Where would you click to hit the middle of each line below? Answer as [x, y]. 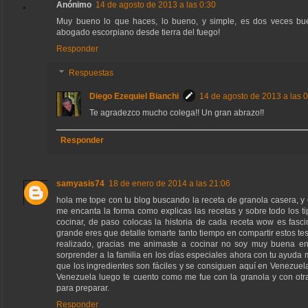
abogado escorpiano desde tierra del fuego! [138, 32]
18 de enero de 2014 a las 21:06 [169, 184]
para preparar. [83, 288]
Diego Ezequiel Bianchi [134, 97]
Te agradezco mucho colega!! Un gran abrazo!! [177, 113]
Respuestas [91, 73]
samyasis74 [80, 184]
